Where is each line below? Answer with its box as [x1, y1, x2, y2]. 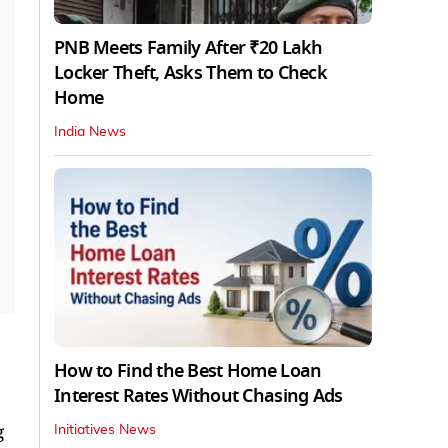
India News [54, 124, 126, 139]
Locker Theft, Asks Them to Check [54, 59, 327, 86]
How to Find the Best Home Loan [54, 357, 322, 384]
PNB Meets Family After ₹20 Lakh [54, 34, 323, 61]
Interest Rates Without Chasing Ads [54, 382, 343, 409]
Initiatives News [54, 422, 156, 437]
